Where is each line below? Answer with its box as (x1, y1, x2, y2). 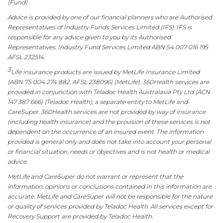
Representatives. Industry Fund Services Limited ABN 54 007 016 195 (7, 43, 208, 51)
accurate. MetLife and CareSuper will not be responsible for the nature (7, 193, 213, 201)
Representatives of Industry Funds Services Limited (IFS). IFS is (7, 23, 192, 31)
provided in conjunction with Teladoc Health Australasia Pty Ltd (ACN (7, 88, 210, 96)
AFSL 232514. (7, 53, 45, 61)
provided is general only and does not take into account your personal (7, 138, 211, 146)
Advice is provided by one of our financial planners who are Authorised (7, 13, 212, 21)
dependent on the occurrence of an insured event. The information (7, 128, 204, 136)
